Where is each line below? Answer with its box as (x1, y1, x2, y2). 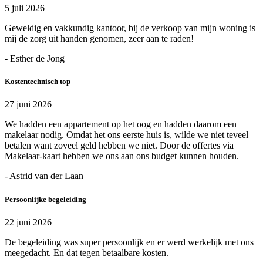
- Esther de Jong (5, 53, 65, 63)
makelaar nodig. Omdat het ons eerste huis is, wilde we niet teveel (5, 130, 248, 140)
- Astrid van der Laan (5, 171, 83, 181)
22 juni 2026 (5, 217, 52, 227)
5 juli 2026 (5, 2, 45, 13)
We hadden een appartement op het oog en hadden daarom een (5, 119, 237, 130)
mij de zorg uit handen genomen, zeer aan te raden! (5, 33, 194, 43)
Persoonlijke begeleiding (5, 194, 86, 204)
